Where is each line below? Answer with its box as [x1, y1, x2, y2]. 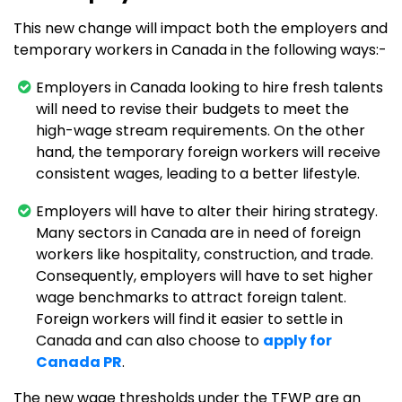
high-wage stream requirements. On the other [36, 120, 365, 142]
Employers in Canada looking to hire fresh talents [36, 77, 383, 99]
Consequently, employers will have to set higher [36, 266, 373, 287]
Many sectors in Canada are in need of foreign [36, 223, 361, 244]
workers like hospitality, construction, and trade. [36, 244, 373, 266]
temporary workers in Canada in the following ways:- [13, 39, 387, 61]
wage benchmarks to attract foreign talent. [36, 287, 346, 309]
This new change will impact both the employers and [13, 18, 388, 39]
